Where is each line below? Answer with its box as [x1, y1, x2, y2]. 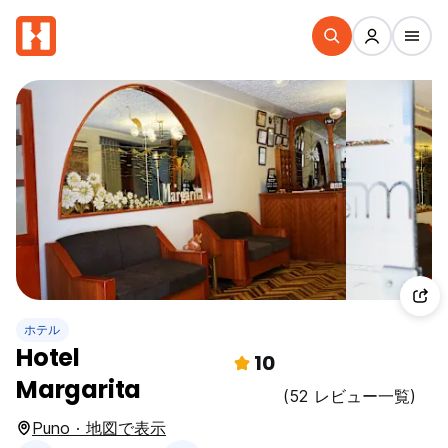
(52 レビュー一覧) [283, 386, 416, 406]
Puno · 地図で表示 [32, 418, 166, 438]
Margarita [16, 373, 142, 406]
